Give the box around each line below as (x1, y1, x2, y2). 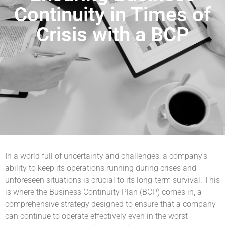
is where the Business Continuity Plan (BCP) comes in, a (5, 187, 202, 197)
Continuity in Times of (14, 3, 211, 27)
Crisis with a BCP (36, 23, 189, 47)
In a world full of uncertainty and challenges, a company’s (5, 151, 207, 161)
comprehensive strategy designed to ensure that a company (5, 199, 216, 209)
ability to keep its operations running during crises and (5, 163, 196, 173)
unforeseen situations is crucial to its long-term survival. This (5, 175, 220, 185)
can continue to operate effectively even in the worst (5, 211, 188, 221)
